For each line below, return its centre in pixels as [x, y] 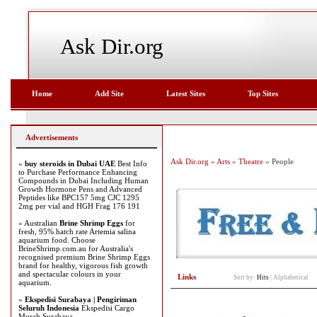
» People [278, 161]
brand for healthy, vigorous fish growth [83, 265]
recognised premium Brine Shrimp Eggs [84, 257]
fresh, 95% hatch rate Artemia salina [77, 231]
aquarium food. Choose [57, 240]
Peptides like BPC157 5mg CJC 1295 [79, 197]
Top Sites [263, 93]
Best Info [131, 163]
